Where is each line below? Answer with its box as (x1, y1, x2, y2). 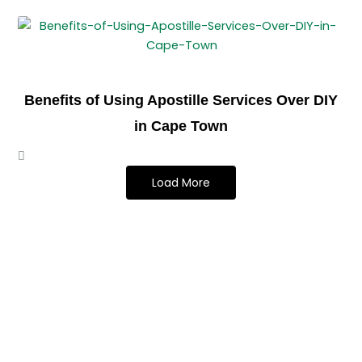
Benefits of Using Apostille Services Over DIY (24, 91, 338, 108)
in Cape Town (134, 117, 228, 134)
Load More (152, 174, 210, 191)
